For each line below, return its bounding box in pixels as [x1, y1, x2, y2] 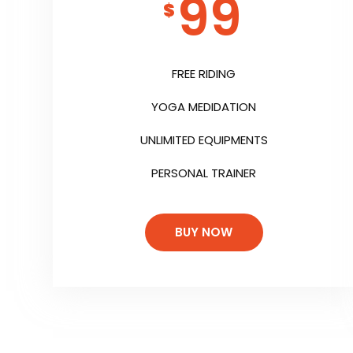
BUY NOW [175, 224, 233, 241]
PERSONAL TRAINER [151, 165, 257, 182]
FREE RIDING [172, 65, 236, 83]
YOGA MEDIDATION [151, 98, 257, 116]
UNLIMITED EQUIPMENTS [139, 132, 268, 149]
